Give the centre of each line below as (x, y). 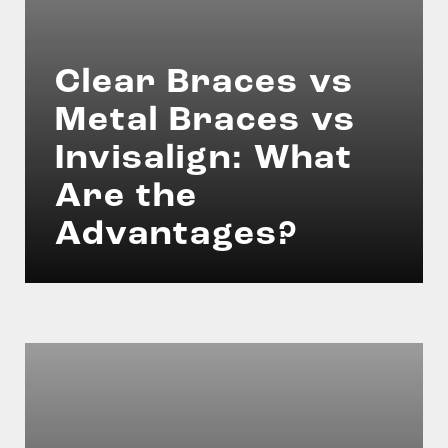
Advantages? (176, 235)
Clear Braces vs (204, 83)
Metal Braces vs (205, 121)
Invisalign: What (204, 159)
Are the (126, 197)
